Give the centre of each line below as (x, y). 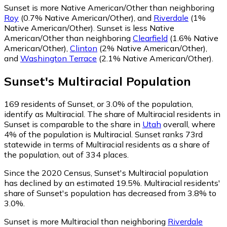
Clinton (84, 48)
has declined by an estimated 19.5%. (73, 183)
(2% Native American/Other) (152, 48)
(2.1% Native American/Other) (154, 58)
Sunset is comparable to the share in (73, 124)
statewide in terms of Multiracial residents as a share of (107, 144)
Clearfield (150, 38)
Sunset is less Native (136, 28)
